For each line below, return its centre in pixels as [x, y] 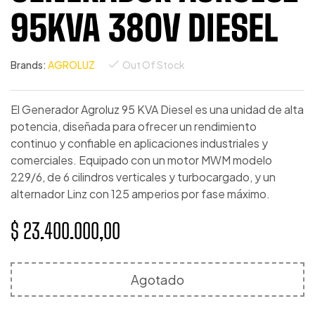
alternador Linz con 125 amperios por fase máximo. [140, 194]
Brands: [29, 65]
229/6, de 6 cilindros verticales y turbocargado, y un [143, 177]
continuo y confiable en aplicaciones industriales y [139, 143]
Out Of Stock [154, 65]
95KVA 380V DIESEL [144, 28]
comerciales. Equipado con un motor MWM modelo [141, 160]
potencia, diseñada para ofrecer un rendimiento [134, 126]
